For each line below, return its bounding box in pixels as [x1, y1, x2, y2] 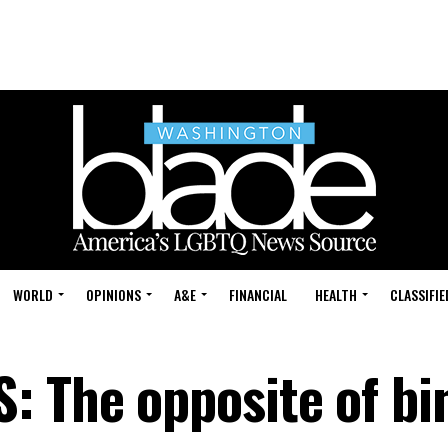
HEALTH [315, 284, 357, 305]
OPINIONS [86, 284, 141, 305]
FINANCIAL [229, 284, 287, 305]
